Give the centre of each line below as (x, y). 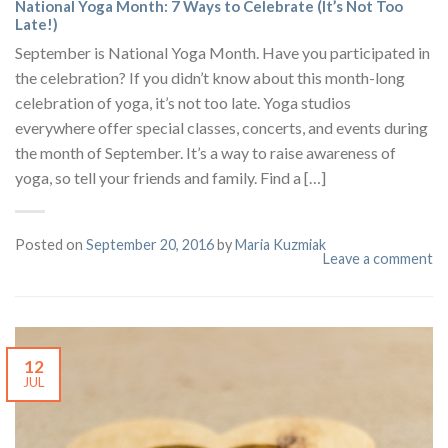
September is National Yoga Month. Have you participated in (222, 53)
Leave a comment (378, 259)
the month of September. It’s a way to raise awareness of (205, 153)
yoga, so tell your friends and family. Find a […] (170, 178)
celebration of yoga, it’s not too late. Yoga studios (183, 103)
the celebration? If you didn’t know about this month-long (210, 78)
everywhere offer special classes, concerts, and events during (221, 128)
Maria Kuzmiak (280, 245)
